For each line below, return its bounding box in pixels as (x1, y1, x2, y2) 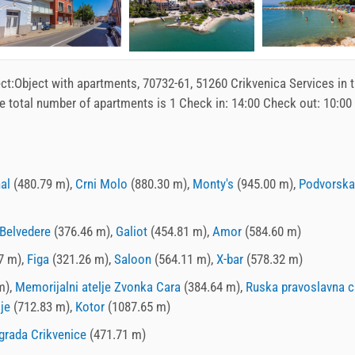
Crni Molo (75, 175, 128, 192)
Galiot (116, 223, 147, 239)
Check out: (260, 94, 323, 111)
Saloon (114, 250, 151, 267)
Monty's (193, 175, 234, 192)
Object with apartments (14, 74, 137, 91)
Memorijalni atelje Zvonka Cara (15, 278, 181, 295)
